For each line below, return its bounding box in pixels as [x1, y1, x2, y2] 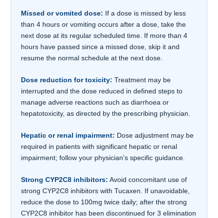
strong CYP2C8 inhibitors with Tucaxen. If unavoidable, [21, 187, 190, 195]
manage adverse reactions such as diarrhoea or [21, 98, 169, 107]
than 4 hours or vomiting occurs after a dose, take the [21, 20, 186, 29]
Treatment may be [112, 76, 171, 84]
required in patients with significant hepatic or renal [21, 143, 178, 151]
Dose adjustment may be [115, 131, 194, 140]
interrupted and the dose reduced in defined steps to [21, 87, 183, 95]
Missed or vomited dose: [21, 9, 104, 18]
